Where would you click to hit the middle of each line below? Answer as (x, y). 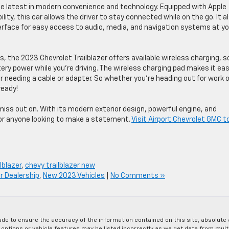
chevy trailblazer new (60, 166)
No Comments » (138, 176)
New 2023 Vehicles (74, 176)
